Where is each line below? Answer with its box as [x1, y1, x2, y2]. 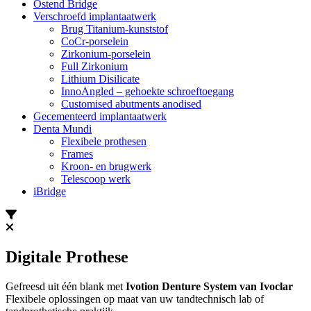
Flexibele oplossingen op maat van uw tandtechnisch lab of [6, 293, 264, 305]
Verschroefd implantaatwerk [33, 10, 156, 23]
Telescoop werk [61, 173, 131, 185]
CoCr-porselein [61, 35, 128, 48]
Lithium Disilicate [61, 73, 140, 85]
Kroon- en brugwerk [61, 160, 151, 173]
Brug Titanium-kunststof [61, 23, 168, 35]
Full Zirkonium [61, 60, 128, 73]
